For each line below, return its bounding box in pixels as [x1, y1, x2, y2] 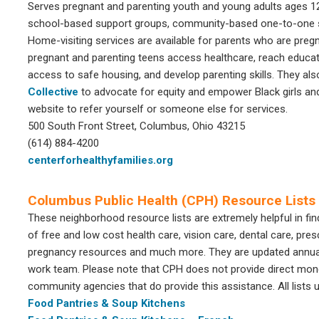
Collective [28, 85, 78, 98]
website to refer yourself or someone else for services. [28, 103, 288, 115]
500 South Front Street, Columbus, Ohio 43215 [28, 120, 245, 132]
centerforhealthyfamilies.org [28, 154, 173, 167]
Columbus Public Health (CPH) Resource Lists [28, 192, 315, 209]
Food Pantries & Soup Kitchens [28, 297, 185, 310]
